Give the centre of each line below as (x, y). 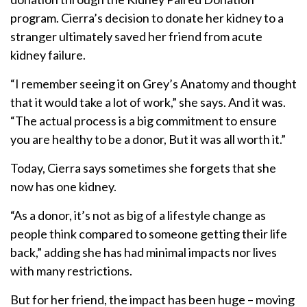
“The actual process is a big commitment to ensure (144, 121)
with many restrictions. (71, 271)
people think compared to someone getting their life (149, 234)
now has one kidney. (63, 187)
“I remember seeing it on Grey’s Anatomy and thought (153, 84)
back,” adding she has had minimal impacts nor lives (144, 253)
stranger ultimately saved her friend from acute (136, 37)
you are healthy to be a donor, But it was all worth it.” (148, 139)
